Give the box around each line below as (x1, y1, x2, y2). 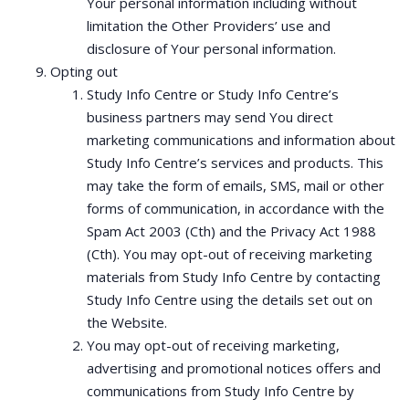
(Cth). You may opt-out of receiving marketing (87, 245, 372, 263)
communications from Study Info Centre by (87, 382, 354, 400)
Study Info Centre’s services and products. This (87, 153, 383, 172)
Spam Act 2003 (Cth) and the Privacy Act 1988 (87, 222, 376, 240)
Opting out (50, 62, 118, 80)
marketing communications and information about (87, 131, 395, 149)
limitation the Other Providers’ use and (87, 16, 330, 35)
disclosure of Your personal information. (87, 39, 336, 58)
